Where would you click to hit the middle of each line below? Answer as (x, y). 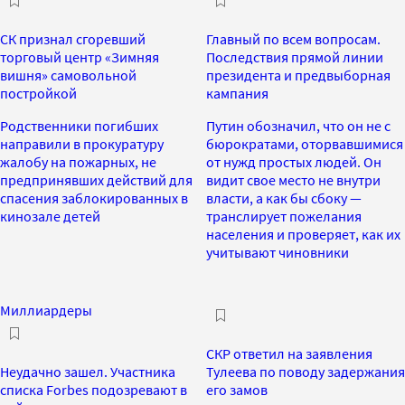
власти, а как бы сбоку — (284, 198)
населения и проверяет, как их (303, 234)
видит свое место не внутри (293, 179)
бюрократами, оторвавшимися (305, 143)
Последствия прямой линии (295, 57)
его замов (237, 389)
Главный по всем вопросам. (293, 38)
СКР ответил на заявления (289, 353)
